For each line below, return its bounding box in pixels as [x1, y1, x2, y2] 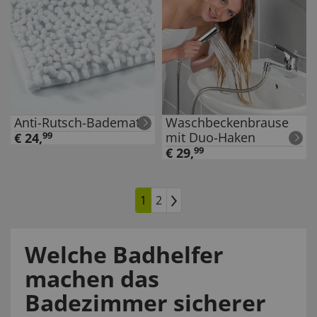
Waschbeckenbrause [166, 114, 289, 131]
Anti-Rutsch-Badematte [14, 114, 151, 131]
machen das [25, 263, 159, 294]
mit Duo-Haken [166, 129, 255, 146]
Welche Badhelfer [25, 239, 224, 270]
